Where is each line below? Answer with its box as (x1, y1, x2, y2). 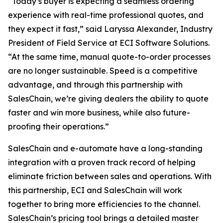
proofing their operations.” (8, 121, 109, 132)
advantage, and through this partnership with (8, 80, 183, 90)
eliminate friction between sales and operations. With (8, 171, 212, 182)
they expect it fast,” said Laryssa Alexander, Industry (8, 24, 213, 34)
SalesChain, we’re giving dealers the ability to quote (8, 94, 209, 104)
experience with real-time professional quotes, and (8, 10, 204, 20)
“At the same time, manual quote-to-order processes (8, 52, 211, 62)
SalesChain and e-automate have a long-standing (8, 143, 203, 154)
